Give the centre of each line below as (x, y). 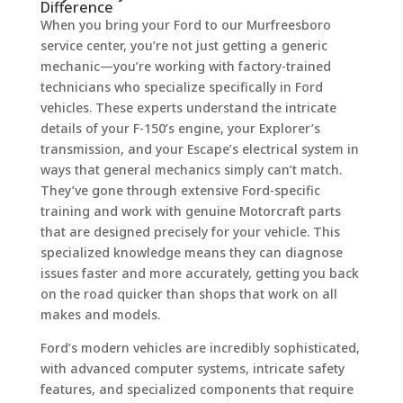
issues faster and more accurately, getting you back (199, 273)
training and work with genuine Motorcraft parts (190, 210)
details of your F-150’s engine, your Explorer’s (180, 128)
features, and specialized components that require (197, 389)
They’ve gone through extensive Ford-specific (180, 190)
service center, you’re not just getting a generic (184, 45)
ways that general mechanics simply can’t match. (191, 169)
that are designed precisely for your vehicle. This (190, 231)
